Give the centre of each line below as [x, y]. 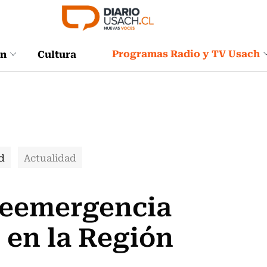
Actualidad [50, 157]
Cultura [57, 53]
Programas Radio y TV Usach [186, 53]
